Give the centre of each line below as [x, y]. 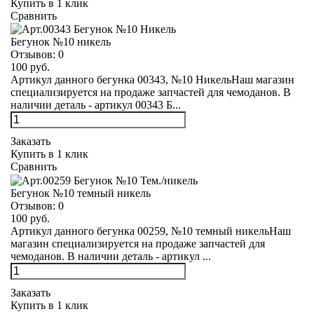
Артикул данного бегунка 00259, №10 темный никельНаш [151, 231]
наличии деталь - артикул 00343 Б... [96, 105]
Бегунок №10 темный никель [81, 193]
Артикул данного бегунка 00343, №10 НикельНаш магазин [152, 80]
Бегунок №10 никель [61, 42]
